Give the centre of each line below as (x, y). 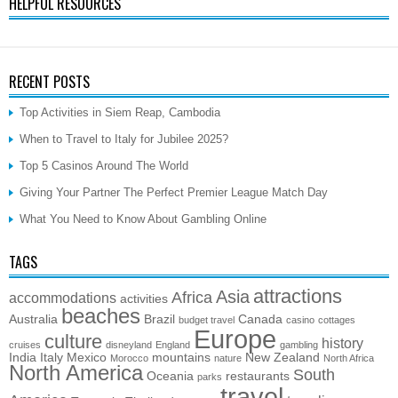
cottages (337, 319)
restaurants (258, 376)
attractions (298, 296)
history (342, 342)
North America (76, 373)
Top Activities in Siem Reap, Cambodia (120, 112)
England (173, 344)
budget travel (207, 319)
